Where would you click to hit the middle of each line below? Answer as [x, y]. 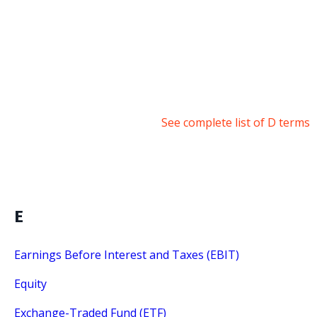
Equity [30, 284]
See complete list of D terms [236, 123]
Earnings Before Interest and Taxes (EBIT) [127, 255]
